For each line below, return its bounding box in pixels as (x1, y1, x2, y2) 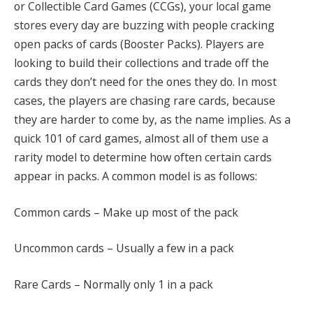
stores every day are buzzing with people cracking (14, 17, 275, 34)
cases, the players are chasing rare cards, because (14, 93, 275, 109)
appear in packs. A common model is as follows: (14, 168, 257, 184)
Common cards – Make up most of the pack (14, 204, 238, 220)
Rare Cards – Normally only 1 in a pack (14, 276, 213, 292)
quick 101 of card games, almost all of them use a (14, 131, 268, 147)
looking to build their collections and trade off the (14, 55, 269, 71)
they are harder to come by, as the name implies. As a (14, 112, 291, 128)
